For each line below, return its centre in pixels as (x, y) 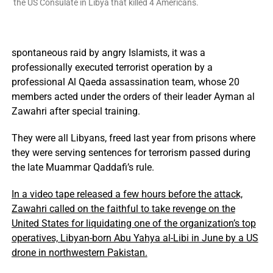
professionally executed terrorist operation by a (112, 67)
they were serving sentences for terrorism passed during (131, 153)
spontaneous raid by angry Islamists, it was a (108, 53)
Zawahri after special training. (76, 111)
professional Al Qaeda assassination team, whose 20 (125, 82)
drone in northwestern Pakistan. (79, 253)
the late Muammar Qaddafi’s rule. (83, 167)
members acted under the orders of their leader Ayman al (133, 97)
